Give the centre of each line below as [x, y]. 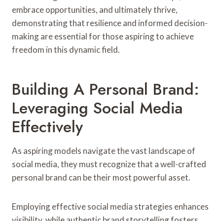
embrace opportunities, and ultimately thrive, [95, 9]
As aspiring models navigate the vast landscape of [104, 150]
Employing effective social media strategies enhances [110, 206]
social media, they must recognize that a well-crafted [109, 164]
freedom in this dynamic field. [66, 49]
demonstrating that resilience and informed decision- [110, 23]
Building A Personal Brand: [106, 89]
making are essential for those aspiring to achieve [103, 36]
